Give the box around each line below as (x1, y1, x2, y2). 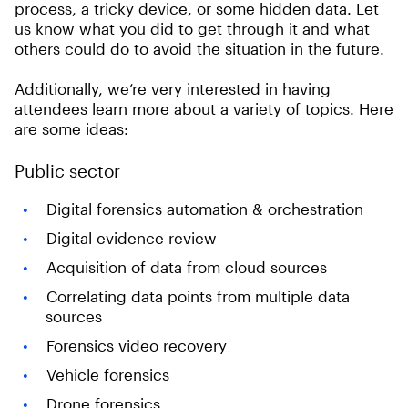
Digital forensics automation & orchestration (46, 199, 363, 218)
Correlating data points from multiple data (46, 287, 350, 305)
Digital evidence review (46, 229, 217, 247)
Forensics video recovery (46, 336, 227, 354)
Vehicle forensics (46, 365, 169, 383)
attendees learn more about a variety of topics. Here (15, 99, 393, 117)
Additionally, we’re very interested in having (15, 79, 331, 97)
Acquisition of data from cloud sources (46, 258, 327, 276)
